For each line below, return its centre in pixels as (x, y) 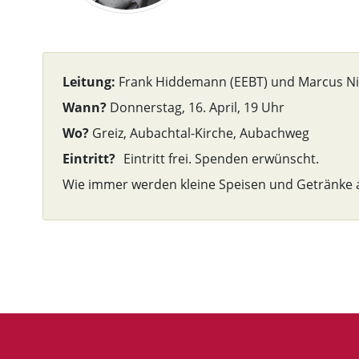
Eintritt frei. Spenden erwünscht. (221, 159)
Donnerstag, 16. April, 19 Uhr (197, 107)
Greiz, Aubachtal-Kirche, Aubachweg (201, 133)
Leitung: (91, 82)
